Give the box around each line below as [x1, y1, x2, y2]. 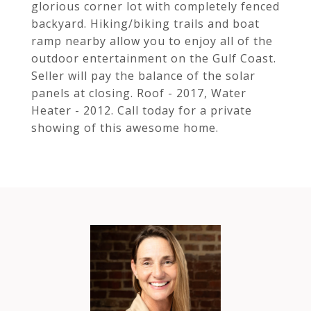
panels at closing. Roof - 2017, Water [31, 85, 246, 101]
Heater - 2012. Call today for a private [31, 103, 252, 118]
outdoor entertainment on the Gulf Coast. [31, 51, 276, 66]
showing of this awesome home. [31, 120, 219, 135]
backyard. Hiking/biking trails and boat [31, 16, 260, 31]
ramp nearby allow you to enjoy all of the [31, 33, 273, 49]
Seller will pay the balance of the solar [31, 68, 255, 83]
